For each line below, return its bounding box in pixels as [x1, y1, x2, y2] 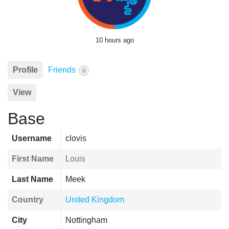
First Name [12, 154, 54, 163]
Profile [13, 65, 38, 74]
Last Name [12, 175, 53, 184]
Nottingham [65, 216, 107, 224]
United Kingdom [65, 195, 124, 204]
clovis [65, 134, 86, 143]
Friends [48, 65, 78, 74]
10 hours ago [95, 36, 134, 44]
